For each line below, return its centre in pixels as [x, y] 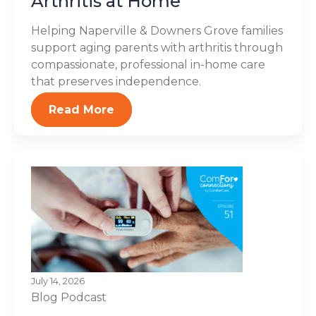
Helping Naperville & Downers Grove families [157, 31]
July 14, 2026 [58, 281]
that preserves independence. [116, 81]
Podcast [84, 297]
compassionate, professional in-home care [148, 65]
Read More [81, 110]
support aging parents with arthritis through [157, 48]
